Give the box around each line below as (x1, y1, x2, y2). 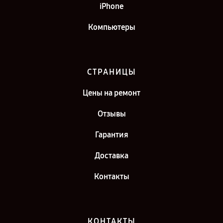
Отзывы (97, 109, 126, 118)
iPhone (99, 1, 124, 11)
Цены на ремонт (83, 88, 140, 98)
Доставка (95, 151, 128, 160)
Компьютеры (88, 22, 135, 32)
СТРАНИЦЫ (87, 67, 136, 77)
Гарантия (95, 130, 128, 139)
